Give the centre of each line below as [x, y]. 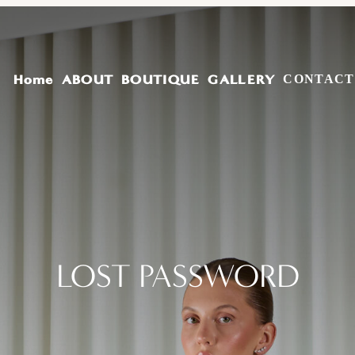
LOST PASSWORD [177, 276]
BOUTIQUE [161, 79]
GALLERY [242, 79]
